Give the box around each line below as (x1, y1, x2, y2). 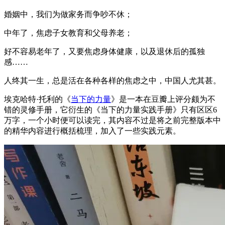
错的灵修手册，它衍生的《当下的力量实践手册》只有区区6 (4, 105, 217, 114)
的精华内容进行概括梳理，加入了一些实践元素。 (4, 126, 181, 135)
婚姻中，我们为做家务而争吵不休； (4, 10, 133, 19)
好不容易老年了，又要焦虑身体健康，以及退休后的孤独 (4, 47, 205, 56)
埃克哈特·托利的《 (4, 94, 71, 103)
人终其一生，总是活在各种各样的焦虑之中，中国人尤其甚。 (4, 76, 221, 85)
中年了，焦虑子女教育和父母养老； (4, 28, 133, 37)
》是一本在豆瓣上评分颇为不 (111, 94, 215, 103)
